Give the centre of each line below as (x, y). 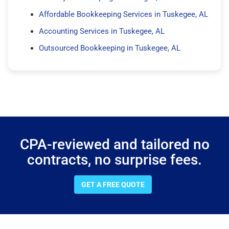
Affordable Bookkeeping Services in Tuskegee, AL (123, 14)
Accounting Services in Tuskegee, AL (102, 31)
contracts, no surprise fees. (114, 159)
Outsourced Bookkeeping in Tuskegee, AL (110, 48)
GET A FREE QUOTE (113, 184)
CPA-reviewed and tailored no (114, 144)
